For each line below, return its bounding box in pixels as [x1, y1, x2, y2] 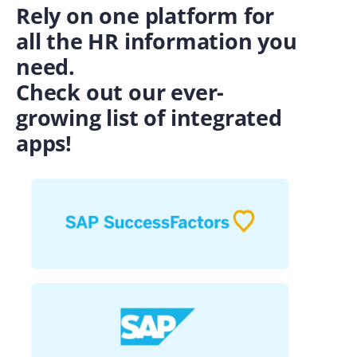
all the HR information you [16, 26, 297, 57]
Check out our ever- [16, 77, 225, 108]
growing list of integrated [16, 103, 282, 133]
